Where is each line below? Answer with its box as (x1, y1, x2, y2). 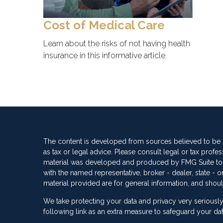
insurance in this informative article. (43, 51, 167, 61)
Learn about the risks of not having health (43, 39, 190, 49)
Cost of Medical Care (43, 18, 165, 33)
